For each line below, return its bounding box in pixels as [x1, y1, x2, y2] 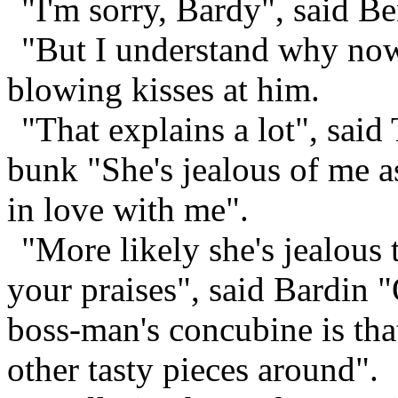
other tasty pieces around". [7, 349, 378, 388]
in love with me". [7, 189, 249, 228]
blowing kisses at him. [7, 69, 320, 108]
